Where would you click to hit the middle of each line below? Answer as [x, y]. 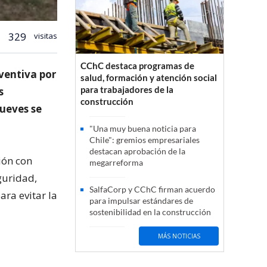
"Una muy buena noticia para [143, 129]
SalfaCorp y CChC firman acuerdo [152, 190]
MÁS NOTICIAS [179, 236]
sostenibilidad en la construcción [150, 212]
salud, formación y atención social [149, 78]
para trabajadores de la [127, 90]
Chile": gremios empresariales [145, 140]
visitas [45, 35]
